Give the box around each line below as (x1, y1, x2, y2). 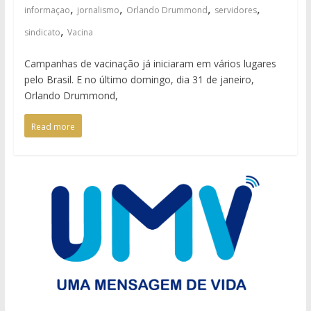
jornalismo (76, 3, 119, 16)
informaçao (24, 3, 70, 16)
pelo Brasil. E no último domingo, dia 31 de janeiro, (24, 72, 254, 86)
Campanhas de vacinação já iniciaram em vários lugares (24, 56, 276, 70)
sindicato (24, 26, 60, 38)
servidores (214, 3, 257, 16)
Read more (31, 120, 75, 133)
